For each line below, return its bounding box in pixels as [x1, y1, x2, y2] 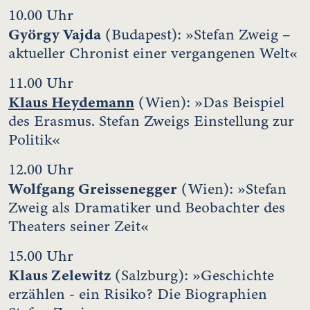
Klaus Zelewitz [8, 264, 111, 286]
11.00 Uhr [8, 72, 73, 93]
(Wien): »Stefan [177, 178, 286, 199]
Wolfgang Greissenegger [8, 177, 177, 199]
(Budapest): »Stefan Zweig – [101, 24, 291, 45]
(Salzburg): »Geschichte [111, 264, 274, 286]
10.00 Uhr [8, 4, 73, 26]
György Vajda [8, 23, 101, 45]
